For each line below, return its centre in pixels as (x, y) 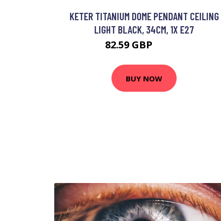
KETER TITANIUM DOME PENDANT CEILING (144, 16)
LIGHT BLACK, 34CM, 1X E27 (144, 29)
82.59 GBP (130, 45)
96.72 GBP (169, 46)
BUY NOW (144, 78)
